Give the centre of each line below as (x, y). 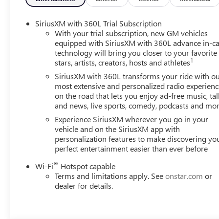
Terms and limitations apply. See (110, 175)
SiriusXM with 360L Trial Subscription (99, 23)
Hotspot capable (87, 166)
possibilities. (46, 64)
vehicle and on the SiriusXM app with (118, 129)
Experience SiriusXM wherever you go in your (132, 119)
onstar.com (184, 175)
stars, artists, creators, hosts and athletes (123, 62)
